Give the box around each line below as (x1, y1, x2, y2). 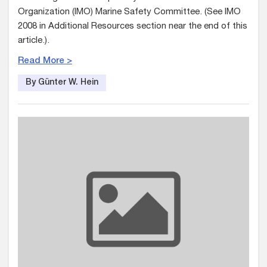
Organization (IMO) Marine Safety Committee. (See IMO (18, 8, 241, 17)
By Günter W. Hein (26, 79, 98, 88)
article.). (18, 36, 49, 46)
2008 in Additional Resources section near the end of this (18, 22, 247, 32)
